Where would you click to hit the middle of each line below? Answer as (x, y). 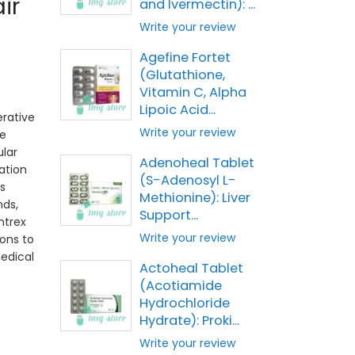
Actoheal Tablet (191, 268)
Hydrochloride (185, 303)
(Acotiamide (181, 286)
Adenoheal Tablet (197, 163)
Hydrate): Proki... (189, 321)
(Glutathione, (182, 75)
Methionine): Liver (195, 198)
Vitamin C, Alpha (193, 92)
